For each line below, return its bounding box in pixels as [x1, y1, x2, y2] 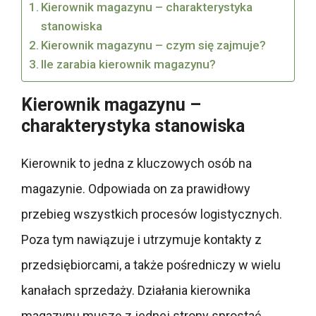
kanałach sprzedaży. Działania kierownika [21, 283, 250, 298]
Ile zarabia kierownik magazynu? [41, 57, 219, 72]
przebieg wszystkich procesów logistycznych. [21, 207, 282, 222]
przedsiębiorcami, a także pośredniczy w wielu [21, 257, 281, 273]
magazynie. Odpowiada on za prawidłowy [21, 181, 250, 197]
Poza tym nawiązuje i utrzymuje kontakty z [21, 232, 262, 248]
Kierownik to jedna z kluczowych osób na [21, 156, 252, 171]
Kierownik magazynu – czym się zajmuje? [41, 38, 269, 53]
